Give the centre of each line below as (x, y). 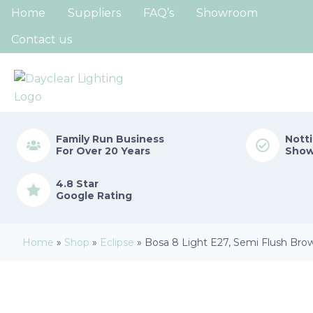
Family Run (86, 139)
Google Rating (94, 196)
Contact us (42, 39)
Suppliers (94, 13)
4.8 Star (77, 184)
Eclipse (117, 242)
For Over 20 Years (103, 151)
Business (140, 139)
